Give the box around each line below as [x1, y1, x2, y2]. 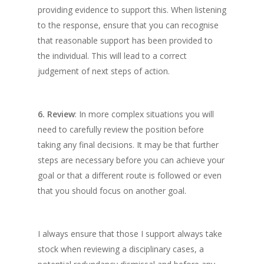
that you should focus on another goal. [38, 185, 186, 196]
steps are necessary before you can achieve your [38, 154, 225, 166]
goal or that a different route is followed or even [38, 170, 222, 181]
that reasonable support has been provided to [38, 35, 213, 46]
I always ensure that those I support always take [38, 228, 222, 239]
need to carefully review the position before [38, 124, 204, 135]
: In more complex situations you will [75, 108, 214, 120]
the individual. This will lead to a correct [38, 50, 187, 61]
